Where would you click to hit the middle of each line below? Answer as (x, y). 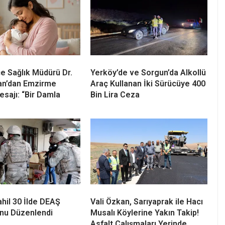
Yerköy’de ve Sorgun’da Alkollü (148, 73)
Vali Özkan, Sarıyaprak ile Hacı (147, 202)
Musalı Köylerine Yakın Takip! (145, 213)
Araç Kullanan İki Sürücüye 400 (148, 84)
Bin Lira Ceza (115, 95)
